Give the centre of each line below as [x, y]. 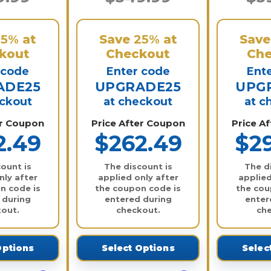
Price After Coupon [138, 123]
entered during [138, 199]
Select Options [138, 248]
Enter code [138, 71]
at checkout [138, 101]
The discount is [138, 166]
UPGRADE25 [138, 87]
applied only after [138, 177]
